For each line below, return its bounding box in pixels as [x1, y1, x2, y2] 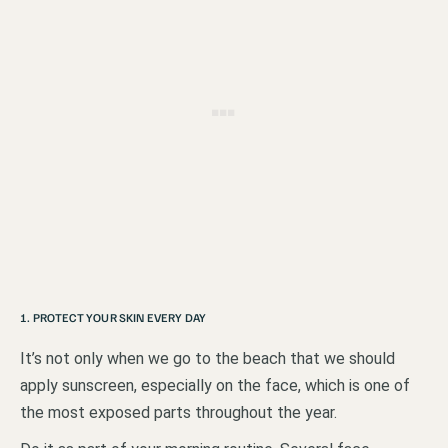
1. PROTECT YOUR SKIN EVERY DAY [20, 309, 207, 325]
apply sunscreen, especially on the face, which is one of [20, 375, 410, 395]
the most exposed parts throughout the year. [20, 402, 337, 422]
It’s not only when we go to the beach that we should [20, 348, 395, 368]
